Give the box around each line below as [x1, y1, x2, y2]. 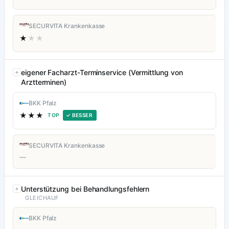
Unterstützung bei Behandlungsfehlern [21, 185, 150, 194]
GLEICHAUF [25, 194, 59, 202]
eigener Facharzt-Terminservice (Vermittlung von [21, 68, 183, 77]
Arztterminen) [21, 78, 67, 87]
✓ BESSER [65, 112, 93, 119]
